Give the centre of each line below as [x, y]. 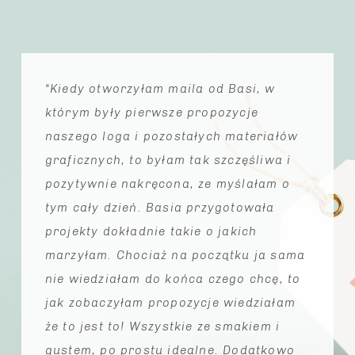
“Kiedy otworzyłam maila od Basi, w [160, 88]
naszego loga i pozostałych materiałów [172, 136]
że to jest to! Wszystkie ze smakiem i [162, 326]
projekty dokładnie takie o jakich [151, 231]
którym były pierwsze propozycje [152, 112]
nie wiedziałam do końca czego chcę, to [173, 279]
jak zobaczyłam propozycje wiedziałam [170, 302]
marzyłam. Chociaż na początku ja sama [175, 255]
